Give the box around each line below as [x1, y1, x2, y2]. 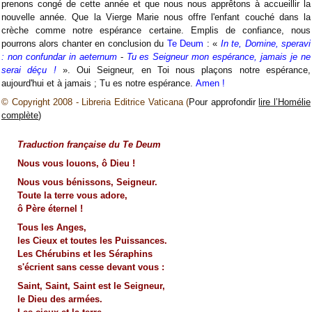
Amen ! [196, 77, 225, 88]
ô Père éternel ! [17, 203, 83, 214]
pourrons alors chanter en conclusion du [1, 38, 167, 49]
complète [1, 109, 38, 120]
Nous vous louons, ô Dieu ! [17, 157, 135, 169]
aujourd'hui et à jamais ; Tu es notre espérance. [1, 77, 196, 88]
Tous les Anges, [17, 222, 86, 233]
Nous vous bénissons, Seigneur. [17, 176, 157, 187]
